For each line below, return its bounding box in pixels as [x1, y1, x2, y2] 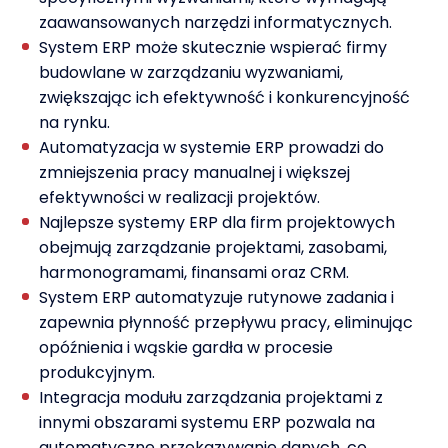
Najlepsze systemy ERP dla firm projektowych [39, 211, 395, 235]
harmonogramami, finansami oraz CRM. [39, 261, 349, 285]
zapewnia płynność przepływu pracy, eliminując [39, 311, 413, 335]
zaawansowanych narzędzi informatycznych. [39, 11, 392, 35]
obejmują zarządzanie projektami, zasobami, [39, 236, 387, 260]
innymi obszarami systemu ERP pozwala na [39, 411, 375, 435]
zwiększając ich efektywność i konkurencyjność [39, 86, 410, 110]
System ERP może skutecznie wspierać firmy [39, 36, 387, 60]
